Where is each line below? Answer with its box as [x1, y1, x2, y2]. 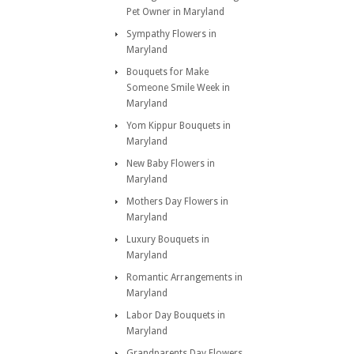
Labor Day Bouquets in [126, 310, 225, 321]
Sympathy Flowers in [126, 28, 217, 40]
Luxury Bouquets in [126, 234, 209, 245]
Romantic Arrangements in [126, 272, 243, 283]
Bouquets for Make [126, 66, 209, 77]
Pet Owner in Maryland [126, 6, 224, 17]
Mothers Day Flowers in [126, 196, 228, 207]
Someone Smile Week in [126, 82, 230, 93]
